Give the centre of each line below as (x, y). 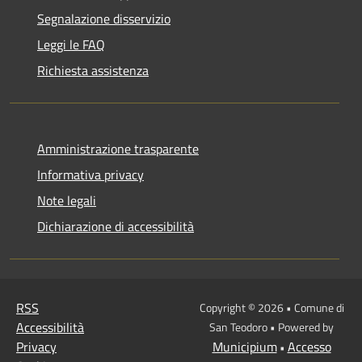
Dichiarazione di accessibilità (116, 226)
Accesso (309, 346)
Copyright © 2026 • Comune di (271, 307)
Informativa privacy (90, 174)
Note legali (67, 200)
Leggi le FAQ (71, 44)
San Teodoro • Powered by (271, 326)
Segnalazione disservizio (104, 18)
